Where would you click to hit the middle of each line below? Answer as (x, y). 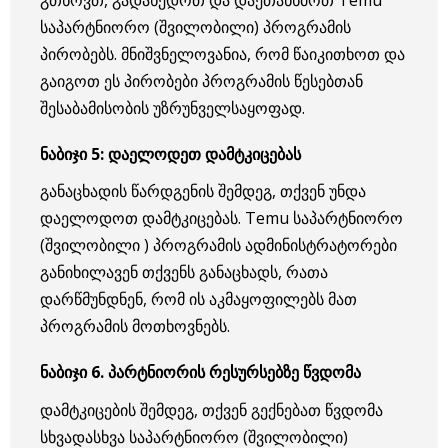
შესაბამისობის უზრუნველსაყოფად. (172, 107)
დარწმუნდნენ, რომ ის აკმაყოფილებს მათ (198, 299)
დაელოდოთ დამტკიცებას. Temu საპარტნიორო (221, 218)
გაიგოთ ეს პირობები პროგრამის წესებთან (201, 80)
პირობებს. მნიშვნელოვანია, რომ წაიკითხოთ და (222, 53)
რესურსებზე (254, 372)
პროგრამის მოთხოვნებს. (135, 326)
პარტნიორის (156, 372)
